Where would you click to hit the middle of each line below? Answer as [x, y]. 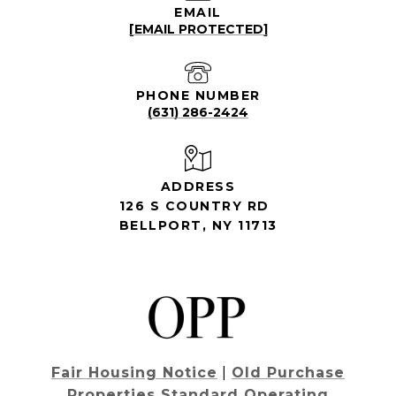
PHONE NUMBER [198, 95]
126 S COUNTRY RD [194, 206]
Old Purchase [288, 372]
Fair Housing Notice [134, 372]
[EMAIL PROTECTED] [198, 29]
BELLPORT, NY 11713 [198, 225]
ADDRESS [198, 186]
